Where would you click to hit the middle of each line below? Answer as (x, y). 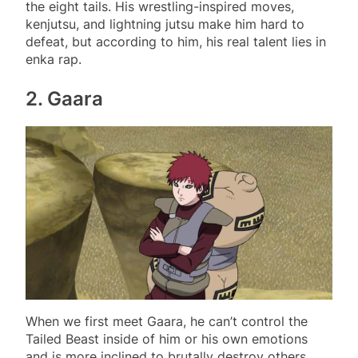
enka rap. (54, 60)
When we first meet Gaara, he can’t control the (167, 321)
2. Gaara (64, 99)
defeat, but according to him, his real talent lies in (176, 42)
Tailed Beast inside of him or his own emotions (167, 338)
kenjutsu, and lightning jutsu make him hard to (165, 24)
